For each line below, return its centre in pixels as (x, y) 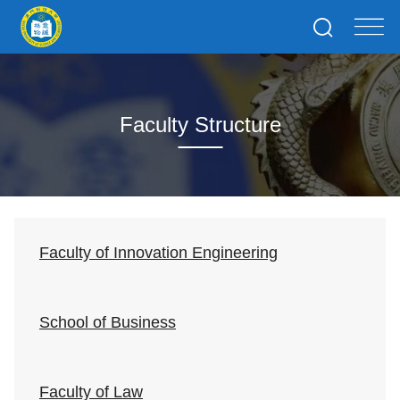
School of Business (108, 322)
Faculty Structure (200, 125)
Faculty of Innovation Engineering (158, 253)
